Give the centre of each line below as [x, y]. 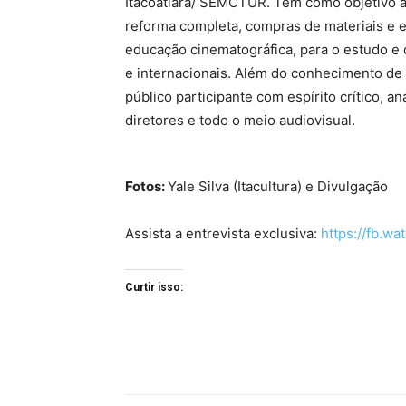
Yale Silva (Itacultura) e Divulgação [278, 187]
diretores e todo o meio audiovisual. [240, 121]
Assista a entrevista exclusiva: [223, 234]
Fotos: [146, 187]
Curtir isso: [154, 288]
